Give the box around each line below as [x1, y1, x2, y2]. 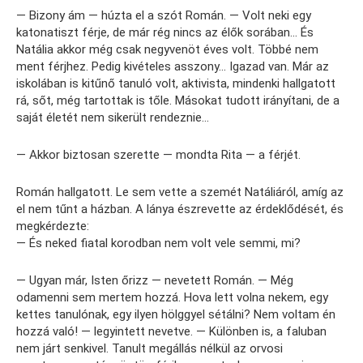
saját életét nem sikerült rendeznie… [16, 109, 209, 125]
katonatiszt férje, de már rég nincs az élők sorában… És [16, 24, 314, 40]
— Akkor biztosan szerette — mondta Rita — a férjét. [16, 147, 301, 162]
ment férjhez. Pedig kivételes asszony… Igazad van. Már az [16, 58, 329, 74]
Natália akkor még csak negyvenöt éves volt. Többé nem [16, 41, 318, 57]
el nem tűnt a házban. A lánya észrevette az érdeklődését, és [16, 201, 344, 216]
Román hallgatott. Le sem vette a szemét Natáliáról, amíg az [16, 184, 344, 199]
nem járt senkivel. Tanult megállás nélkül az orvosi [16, 340, 283, 356]
